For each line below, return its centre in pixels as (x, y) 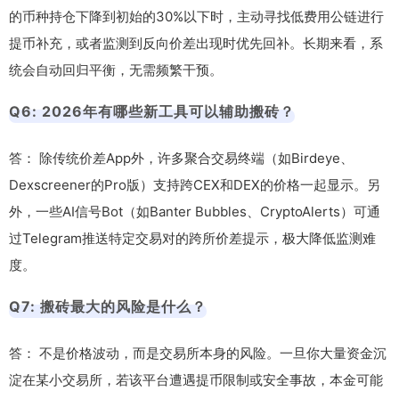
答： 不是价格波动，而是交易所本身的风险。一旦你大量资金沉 (198, 353)
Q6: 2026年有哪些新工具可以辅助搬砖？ (152, 111)
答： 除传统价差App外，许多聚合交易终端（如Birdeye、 (181, 158)
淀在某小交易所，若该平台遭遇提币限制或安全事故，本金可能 (196, 379)
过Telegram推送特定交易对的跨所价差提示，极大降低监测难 (192, 238)
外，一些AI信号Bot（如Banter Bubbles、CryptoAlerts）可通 (195, 211)
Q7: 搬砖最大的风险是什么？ (108, 306)
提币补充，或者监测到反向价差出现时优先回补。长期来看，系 (196, 43)
